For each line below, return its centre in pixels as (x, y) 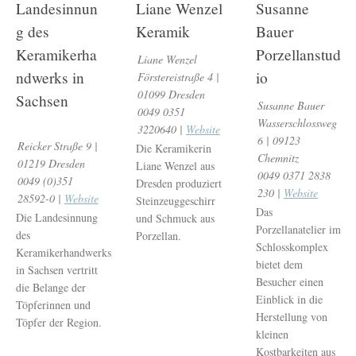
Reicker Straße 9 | (57, 146)
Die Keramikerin (174, 148)
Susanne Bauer (290, 106)
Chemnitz (278, 158)
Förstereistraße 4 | (178, 77)
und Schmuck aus (176, 218)
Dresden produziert (179, 183)
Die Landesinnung (57, 217)
